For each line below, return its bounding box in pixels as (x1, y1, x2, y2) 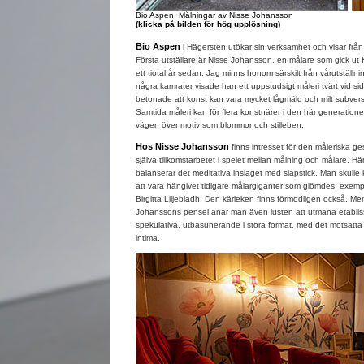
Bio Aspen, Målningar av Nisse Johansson (135, 11, 293, 19)
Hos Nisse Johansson (135, 141, 229, 151)
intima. (135, 233, 160, 242)
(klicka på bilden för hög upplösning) (135, 19, 280, 28)
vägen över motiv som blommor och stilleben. (135, 120, 304, 129)
